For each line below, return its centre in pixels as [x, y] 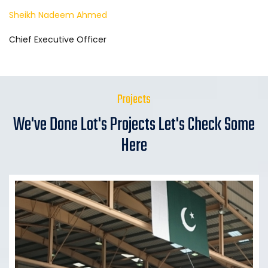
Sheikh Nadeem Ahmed [58, 15]
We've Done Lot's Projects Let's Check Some [134, 125]
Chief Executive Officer [58, 40]
